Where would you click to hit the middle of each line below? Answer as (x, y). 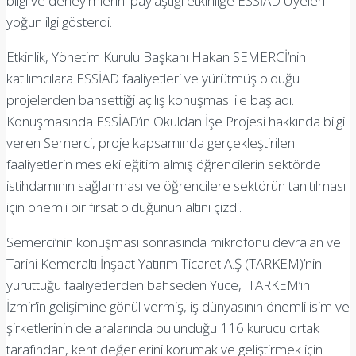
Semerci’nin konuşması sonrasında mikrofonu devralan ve (174, 242)
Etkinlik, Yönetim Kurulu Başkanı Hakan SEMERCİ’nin (156, 56)
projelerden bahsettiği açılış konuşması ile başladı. (150, 99)
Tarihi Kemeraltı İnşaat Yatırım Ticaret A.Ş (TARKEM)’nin (164, 263)
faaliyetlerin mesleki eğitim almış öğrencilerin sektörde (164, 164)
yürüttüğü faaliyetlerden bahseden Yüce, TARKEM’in (158, 284)
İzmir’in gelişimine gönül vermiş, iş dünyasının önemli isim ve (178, 306)
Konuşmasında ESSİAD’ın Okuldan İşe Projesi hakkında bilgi (176, 121)
